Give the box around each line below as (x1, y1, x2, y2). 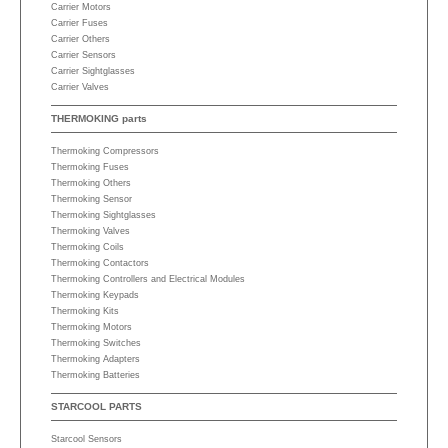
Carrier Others (51, 34, 110, 44)
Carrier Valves (51, 82, 109, 92)
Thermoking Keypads (51, 290, 139, 300)
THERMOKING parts (51, 113, 147, 124)
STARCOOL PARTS (51, 401, 142, 412)
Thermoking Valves (51, 226, 130, 236)
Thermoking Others (51, 178, 131, 188)
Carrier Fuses (51, 18, 108, 28)
